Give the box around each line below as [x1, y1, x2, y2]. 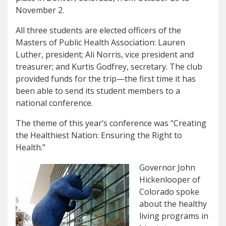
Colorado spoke [139, 186, 199, 198]
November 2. [16, 5, 64, 16]
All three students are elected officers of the [16, 25, 181, 36]
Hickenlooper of [139, 174, 200, 186]
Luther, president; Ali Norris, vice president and [16, 49, 194, 61]
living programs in [139, 210, 208, 222]
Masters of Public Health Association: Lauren [16, 37, 185, 48]
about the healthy [139, 198, 207, 210]
